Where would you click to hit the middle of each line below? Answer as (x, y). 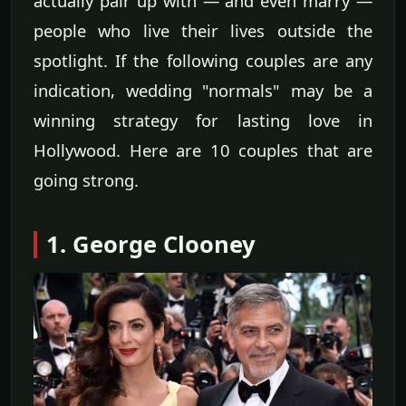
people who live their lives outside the (203, 30)
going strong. (86, 179)
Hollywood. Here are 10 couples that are (203, 150)
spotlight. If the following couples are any (203, 60)
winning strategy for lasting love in (203, 120)
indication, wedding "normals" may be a (203, 90)
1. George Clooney (151, 244)
